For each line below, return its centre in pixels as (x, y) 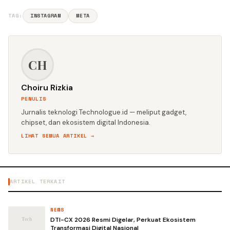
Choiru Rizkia (47, 88)
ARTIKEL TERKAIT (37, 181)
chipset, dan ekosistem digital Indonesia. (86, 122)
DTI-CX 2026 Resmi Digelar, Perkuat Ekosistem (123, 220)
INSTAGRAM (46, 16)
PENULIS (34, 99)
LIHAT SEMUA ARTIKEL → (58, 136)
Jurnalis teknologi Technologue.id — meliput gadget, (104, 112)
